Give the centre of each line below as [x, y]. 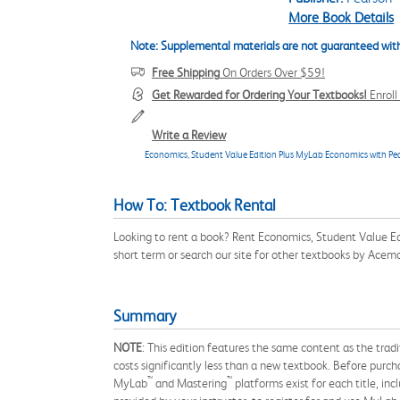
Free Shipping [186, 72]
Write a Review [189, 135]
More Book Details [342, 17]
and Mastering [190, 383]
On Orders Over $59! [272, 72]
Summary [145, 316]
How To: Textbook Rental [195, 205]
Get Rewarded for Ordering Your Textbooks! [259, 95]
